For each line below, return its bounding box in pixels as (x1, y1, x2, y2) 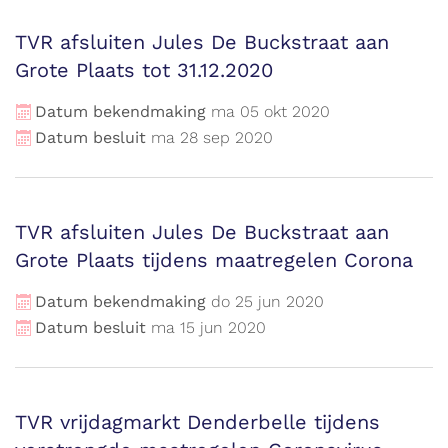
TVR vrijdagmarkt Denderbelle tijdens (15, 410, 380, 434)
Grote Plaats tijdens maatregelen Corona (15, 248, 413, 272)
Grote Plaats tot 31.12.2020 (15, 58, 273, 82)
